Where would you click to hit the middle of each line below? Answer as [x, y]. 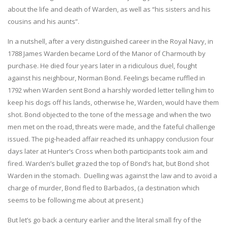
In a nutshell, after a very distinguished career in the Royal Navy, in [110, 41]
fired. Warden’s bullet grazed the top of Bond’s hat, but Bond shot [108, 163]
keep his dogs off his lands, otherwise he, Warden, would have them [113, 102]
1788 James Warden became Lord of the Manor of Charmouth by [107, 53]
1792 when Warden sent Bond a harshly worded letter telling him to [111, 90]
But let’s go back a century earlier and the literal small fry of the [105, 220]
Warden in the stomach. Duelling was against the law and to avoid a [112, 175]
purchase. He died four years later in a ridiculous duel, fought [102, 65]
